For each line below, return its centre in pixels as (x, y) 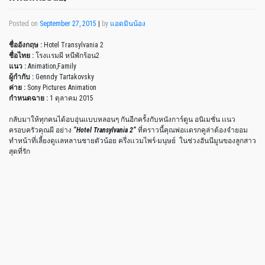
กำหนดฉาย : (28, 98)
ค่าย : (17, 88)
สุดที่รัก (20, 152)
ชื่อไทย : (21, 56)
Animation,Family (51, 67)
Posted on (24, 24)
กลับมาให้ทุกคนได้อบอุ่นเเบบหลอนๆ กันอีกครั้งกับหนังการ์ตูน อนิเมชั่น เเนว (122, 120)
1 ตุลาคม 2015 (71, 98)
